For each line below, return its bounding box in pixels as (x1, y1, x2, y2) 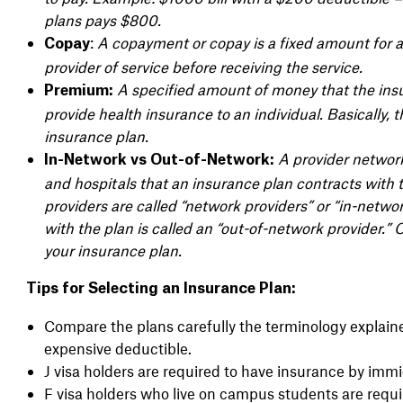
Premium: (43, 83, 113, 98)
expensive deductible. (43, 338, 195, 357)
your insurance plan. (43, 240, 185, 259)
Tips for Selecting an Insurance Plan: (25, 281, 296, 296)
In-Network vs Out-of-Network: (43, 152, 274, 167)
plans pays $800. (43, 10, 161, 29)
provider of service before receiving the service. (43, 57, 363, 76)
